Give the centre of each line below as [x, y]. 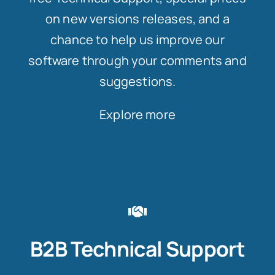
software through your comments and [137, 60]
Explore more [137, 114]
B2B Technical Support [137, 248]
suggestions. [137, 81]
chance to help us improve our [137, 39]
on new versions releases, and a [137, 18]
